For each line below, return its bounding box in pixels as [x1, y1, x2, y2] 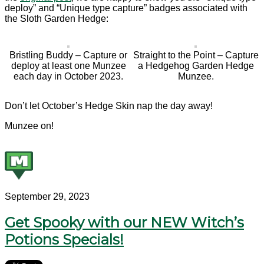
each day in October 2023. [14, 71, 123, 82]
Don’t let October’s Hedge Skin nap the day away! [5, 101, 213, 111]
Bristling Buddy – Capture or [9, 50, 127, 61]
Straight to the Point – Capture [133, 50, 259, 61]
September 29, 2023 [5, 192, 90, 202]
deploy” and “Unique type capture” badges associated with [5, 3, 247, 14]
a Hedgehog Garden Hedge [137, 61, 254, 71]
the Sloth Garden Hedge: [5, 14, 108, 24]
